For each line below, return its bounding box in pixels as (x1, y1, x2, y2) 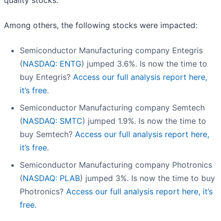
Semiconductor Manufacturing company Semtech (20, 103, 205, 113)
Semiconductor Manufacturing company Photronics (20, 160, 212, 170)
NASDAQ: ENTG (23, 59, 81, 69)
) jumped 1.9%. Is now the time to (82, 116, 206, 126)
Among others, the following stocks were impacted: (4, 20, 197, 31)
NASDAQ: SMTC (23, 116, 82, 126)
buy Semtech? (20, 129, 75, 140)
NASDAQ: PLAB (23, 173, 80, 184)
